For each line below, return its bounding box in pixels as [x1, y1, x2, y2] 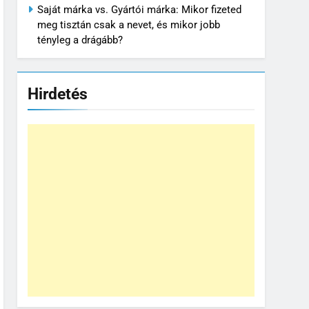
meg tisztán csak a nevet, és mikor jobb [37, 19, 220, 32]
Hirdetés [28, 84, 88, 104]
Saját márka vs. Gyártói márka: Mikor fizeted [37, 3, 241, 17]
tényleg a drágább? [37, 34, 123, 47]
